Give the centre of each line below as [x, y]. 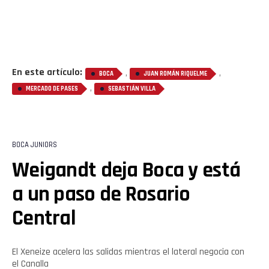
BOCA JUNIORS [35, 145]
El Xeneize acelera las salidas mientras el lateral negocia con [128, 252]
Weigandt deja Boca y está [126, 171]
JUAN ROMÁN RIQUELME [175, 74]
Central [44, 219]
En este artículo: [47, 73]
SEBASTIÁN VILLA [132, 89]
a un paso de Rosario [101, 195]
